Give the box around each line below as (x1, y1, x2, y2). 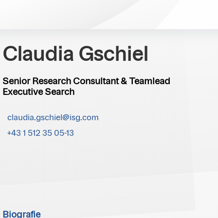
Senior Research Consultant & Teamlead (2, 77, 171, 87)
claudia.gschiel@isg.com (7, 114, 99, 122)
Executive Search (2, 88, 75, 97)
